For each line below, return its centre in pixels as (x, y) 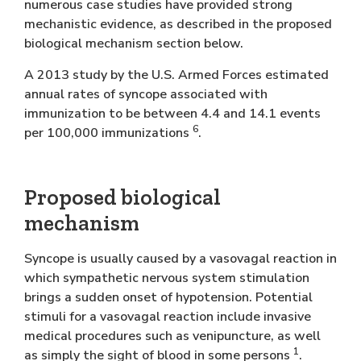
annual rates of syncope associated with (146, 94)
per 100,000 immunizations (108, 133)
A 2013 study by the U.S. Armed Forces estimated (176, 75)
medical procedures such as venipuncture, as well (172, 336)
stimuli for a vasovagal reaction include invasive (168, 317)
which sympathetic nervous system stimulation (167, 278)
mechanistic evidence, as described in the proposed (178, 25)
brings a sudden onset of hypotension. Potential (168, 298)
